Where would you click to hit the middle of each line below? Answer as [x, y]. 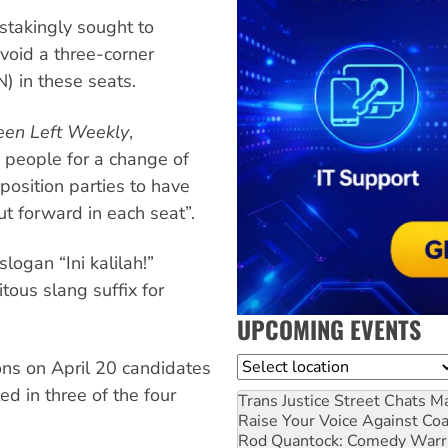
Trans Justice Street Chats [332, 400]
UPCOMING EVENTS [329, 328]
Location [269, 365]
